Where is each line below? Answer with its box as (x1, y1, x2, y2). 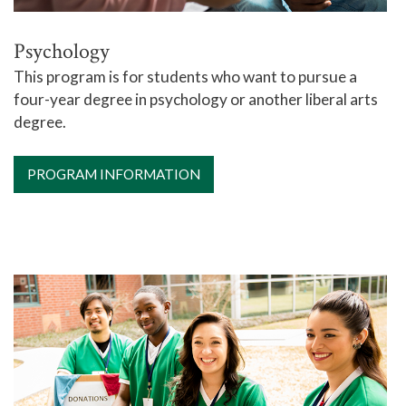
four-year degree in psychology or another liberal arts (14, 90, 378, 110)
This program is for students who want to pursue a (14, 67, 357, 87)
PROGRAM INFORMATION (27, 166, 200, 183)
